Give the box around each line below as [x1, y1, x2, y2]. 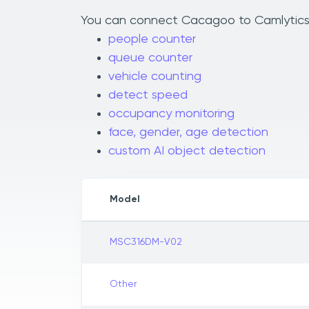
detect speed [108, 89, 188, 102]
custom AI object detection [108, 145, 266, 158]
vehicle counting [108, 70, 201, 83]
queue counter [108, 52, 192, 65]
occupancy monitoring [108, 108, 235, 121]
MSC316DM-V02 [110, 237, 182, 248]
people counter [108, 33, 196, 46]
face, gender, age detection [108, 126, 268, 139]
